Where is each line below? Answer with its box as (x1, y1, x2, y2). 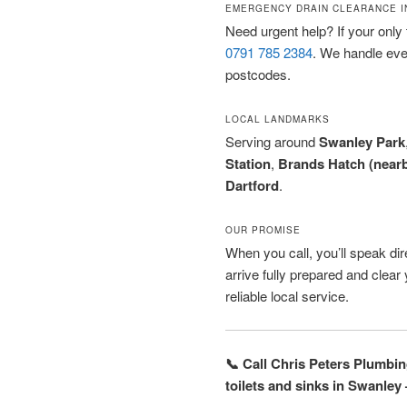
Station (225, 153, 271, 174)
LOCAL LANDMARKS (225, 112, 330, 125)
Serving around (225, 131, 319, 151)
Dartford (225, 174, 279, 195)
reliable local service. (225, 286, 349, 306)
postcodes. (225, 64, 291, 84)
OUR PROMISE (225, 223, 301, 237)
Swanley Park (319, 131, 405, 152)
